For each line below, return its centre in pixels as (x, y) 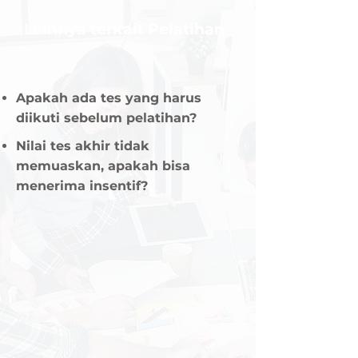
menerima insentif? (82, 186)
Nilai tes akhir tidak (83, 146)
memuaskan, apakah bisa (103, 166)
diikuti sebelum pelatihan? (106, 118)
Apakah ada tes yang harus (109, 98)
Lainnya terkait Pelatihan (124, 29)
